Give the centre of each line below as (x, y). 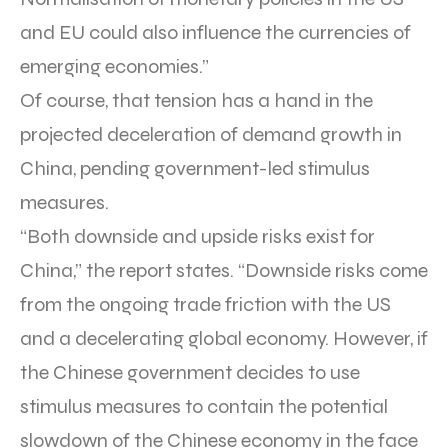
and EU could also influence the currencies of (215, 32)
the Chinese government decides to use (190, 372)
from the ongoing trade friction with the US (205, 304)
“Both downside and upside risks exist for (197, 236)
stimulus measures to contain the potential (204, 406)
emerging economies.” (114, 66)
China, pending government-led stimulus (195, 168)
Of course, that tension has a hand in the (196, 100)
